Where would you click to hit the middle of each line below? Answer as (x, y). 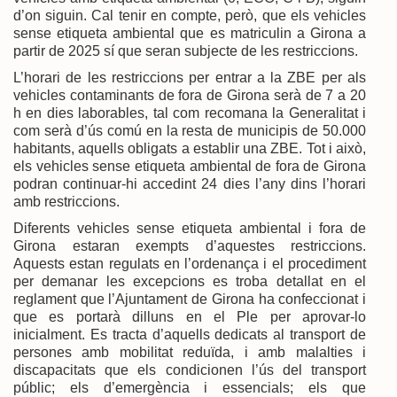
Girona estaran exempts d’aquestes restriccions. (190, 245)
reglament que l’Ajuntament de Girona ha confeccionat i (190, 299)
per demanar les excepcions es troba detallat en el (190, 281)
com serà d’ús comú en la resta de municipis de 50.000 (190, 130)
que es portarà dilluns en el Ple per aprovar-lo (190, 316)
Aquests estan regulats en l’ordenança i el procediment (190, 263)
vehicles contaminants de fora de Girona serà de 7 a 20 (190, 95)
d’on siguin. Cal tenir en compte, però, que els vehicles (190, 15)
